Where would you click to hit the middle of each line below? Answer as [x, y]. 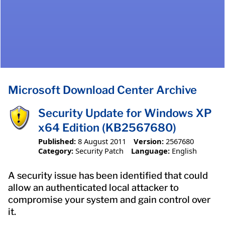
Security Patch [99, 150]
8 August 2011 [102, 141]
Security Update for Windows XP [125, 113]
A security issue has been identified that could [108, 175]
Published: [57, 141]
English [184, 150]
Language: [150, 150]
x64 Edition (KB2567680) [107, 128]
